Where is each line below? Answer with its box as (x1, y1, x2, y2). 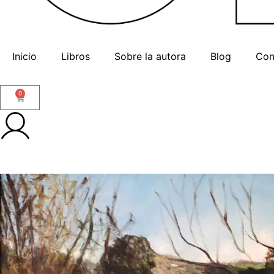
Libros (61, 50, 90, 62)
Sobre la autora (114, 50, 186, 62)
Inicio (12, 50, 37, 62)
